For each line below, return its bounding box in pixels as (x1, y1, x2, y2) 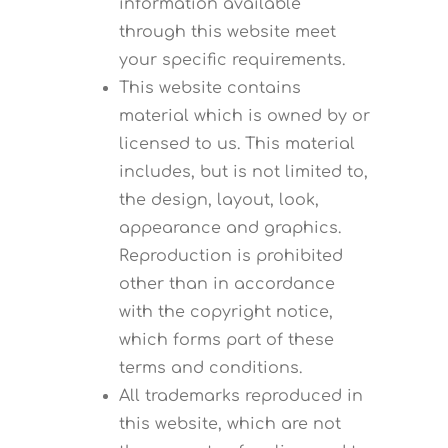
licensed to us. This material (118, 135, 355, 154)
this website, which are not (118, 415, 341, 434)
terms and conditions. (118, 359, 302, 378)
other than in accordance (118, 275, 335, 294)
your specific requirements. (118, 51, 345, 70)
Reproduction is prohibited (118, 247, 343, 266)
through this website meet (118, 23, 336, 42)
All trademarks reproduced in (118, 387, 363, 406)
